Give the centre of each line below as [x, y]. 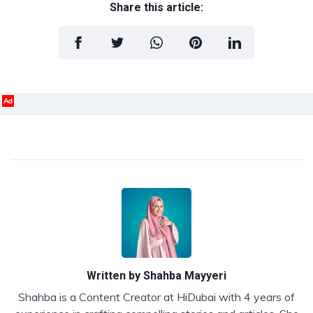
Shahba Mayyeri [185, 275]
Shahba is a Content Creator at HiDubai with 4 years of [156, 297]
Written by [115, 275]
